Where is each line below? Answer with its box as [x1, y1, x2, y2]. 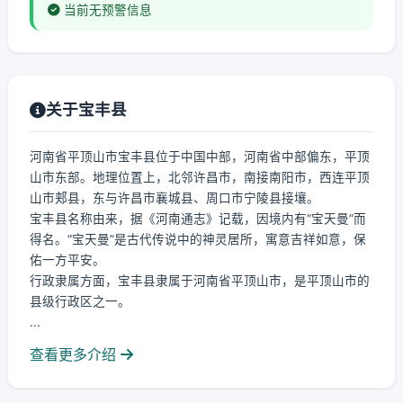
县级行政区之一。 [30, 294, 130, 309]
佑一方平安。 [30, 253, 105, 267]
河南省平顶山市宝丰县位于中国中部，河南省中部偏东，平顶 [30, 149, 370, 164]
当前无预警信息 [60, 3, 152, 17]
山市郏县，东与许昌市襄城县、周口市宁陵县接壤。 [30, 191, 319, 205]
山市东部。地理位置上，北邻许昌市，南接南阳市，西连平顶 [30, 170, 370, 184]
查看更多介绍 [30, 345, 121, 363]
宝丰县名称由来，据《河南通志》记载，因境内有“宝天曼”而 [30, 211, 366, 226]
